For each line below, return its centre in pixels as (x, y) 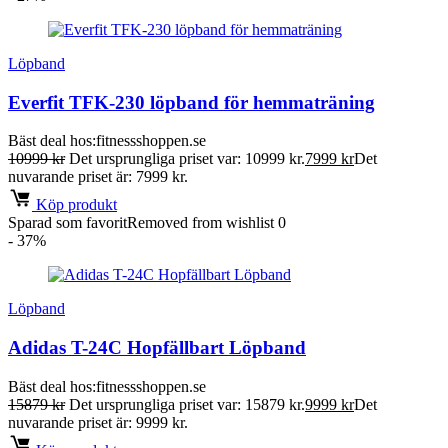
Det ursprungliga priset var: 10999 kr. (187, 159)
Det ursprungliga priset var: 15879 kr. (187, 404)
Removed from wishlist (200, 223)
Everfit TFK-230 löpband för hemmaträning (191, 102)
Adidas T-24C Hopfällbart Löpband (157, 348)
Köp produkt (74, 205)
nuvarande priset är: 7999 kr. (98, 177)
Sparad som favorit (67, 223)
